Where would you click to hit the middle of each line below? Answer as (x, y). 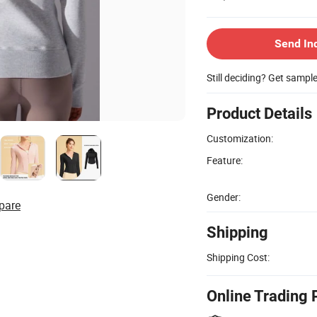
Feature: (225, 160)
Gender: (224, 197)
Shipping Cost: (238, 257)
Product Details (259, 113)
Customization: (240, 138)
